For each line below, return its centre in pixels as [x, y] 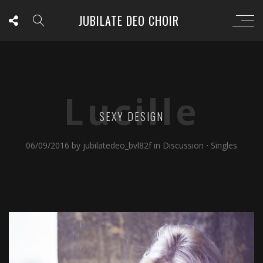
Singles [224, 145]
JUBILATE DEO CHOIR [129, 21]
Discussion [183, 145]
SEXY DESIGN [131, 116]
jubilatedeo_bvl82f [118, 145]
